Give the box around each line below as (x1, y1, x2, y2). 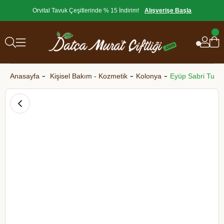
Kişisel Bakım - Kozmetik (50, 72, 127, 80)
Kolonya (136, 72, 161, 80)
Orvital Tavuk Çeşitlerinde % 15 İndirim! (32, 7, 139, 14)
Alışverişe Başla (144, 7, 191, 14)
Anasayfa (10, 72, 39, 80)
